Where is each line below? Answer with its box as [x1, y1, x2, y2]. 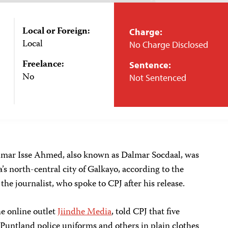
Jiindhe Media [58, 205, 112, 220]
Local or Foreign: [22, 24, 90, 39]
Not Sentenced [129, 72, 186, 83]
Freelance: [22, 57, 64, 72]
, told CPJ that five [111, 205, 180, 220]
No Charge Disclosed [129, 39, 208, 50]
